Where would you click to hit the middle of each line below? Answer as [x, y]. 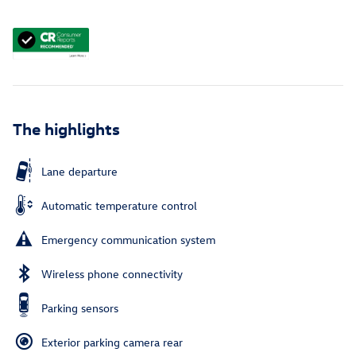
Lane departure [79, 171]
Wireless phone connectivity [112, 273]
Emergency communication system [128, 239]
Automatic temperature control [119, 205]
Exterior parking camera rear [112, 342]
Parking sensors [80, 308]
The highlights [66, 128]
